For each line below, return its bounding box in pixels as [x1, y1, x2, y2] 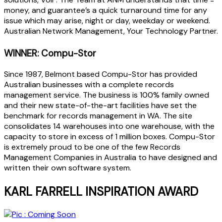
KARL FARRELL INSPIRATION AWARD [4, 183, 198, 199]
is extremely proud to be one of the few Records [4, 141, 180, 152]
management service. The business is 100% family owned [4, 89, 209, 100]
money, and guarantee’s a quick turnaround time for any [4, 5, 207, 16]
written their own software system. [4, 162, 131, 173]
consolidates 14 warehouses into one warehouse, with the [4, 120, 215, 131]
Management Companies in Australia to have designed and [4, 152, 217, 163]
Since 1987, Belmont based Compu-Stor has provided [4, 68, 197, 79]
